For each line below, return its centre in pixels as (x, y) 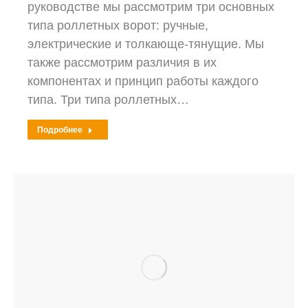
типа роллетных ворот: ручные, (118, 25)
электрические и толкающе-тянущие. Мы (146, 44)
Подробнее (60, 130)
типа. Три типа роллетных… (108, 100)
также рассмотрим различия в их (122, 63)
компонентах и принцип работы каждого (143, 81)
